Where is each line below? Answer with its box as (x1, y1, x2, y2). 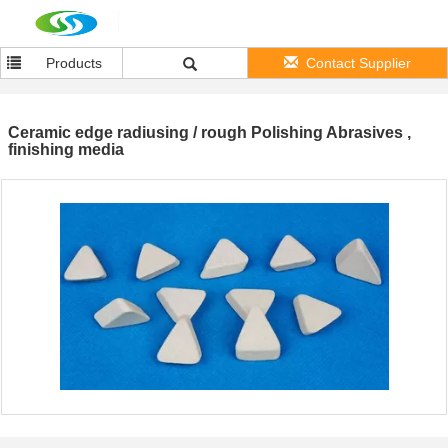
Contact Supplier (306, 55, 411, 71)
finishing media (8, 141, 124, 158)
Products (46, 55, 103, 71)
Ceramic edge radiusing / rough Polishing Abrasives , (8, 124, 411, 141)
